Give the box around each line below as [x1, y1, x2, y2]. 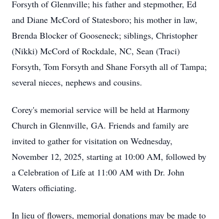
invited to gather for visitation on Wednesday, [12, 135, 173, 147]
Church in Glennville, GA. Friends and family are [12, 119, 189, 131]
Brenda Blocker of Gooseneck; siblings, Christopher [12, 29, 197, 41]
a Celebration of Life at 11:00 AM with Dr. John [12, 166, 184, 178]
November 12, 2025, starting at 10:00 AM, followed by [12, 151, 206, 162]
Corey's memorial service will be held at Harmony [12, 104, 190, 115]
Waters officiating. [12, 182, 77, 194]
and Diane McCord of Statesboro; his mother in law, [12, 14, 197, 25]
